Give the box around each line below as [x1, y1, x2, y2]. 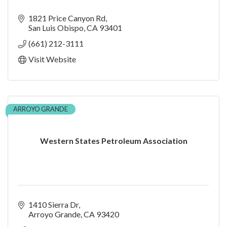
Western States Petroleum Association [40, 136, 187, 146]
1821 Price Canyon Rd [28, 13, 105, 23]
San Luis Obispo [28, 23, 84, 33]
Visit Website [28, 54, 76, 64]
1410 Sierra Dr [28, 200, 79, 210]
